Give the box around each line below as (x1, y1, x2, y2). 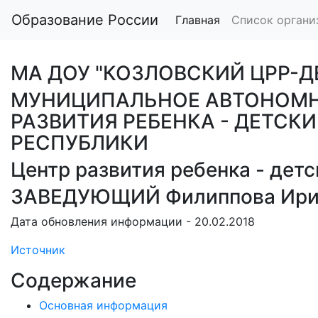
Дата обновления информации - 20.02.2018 (11, 214, 255, 229)
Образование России (11, 11, 158, 28)
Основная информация (39, 298, 168, 312)
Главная (175, 13, 220, 27)
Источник (11, 243, 65, 257)
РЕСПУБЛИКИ (11, 131, 148, 155)
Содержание (11, 268, 136, 292)
